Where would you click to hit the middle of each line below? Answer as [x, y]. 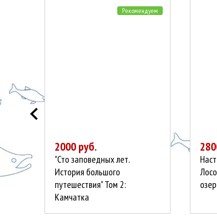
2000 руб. [76, 147]
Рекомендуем [140, 11]
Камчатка [72, 197]
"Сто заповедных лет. [92, 159]
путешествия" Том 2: [90, 185]
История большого [87, 172]
